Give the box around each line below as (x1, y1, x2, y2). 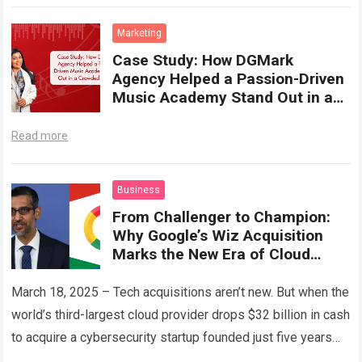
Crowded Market (112, 107, 230, 126)
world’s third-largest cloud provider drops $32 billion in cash (11, 307, 351, 323)
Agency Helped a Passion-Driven (112, 69, 345, 89)
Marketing (117, 27, 162, 40)
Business (117, 184, 161, 196)
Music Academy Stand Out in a (112, 88, 334, 107)
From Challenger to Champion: (112, 208, 331, 227)
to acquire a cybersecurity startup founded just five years (11, 330, 333, 346)
